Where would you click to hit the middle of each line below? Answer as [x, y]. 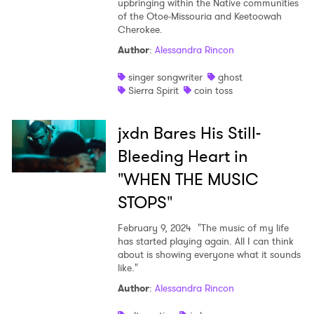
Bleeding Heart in [183, 157]
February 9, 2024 [154, 228]
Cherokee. [140, 30]
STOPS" [145, 203]
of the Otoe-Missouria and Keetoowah [199, 16]
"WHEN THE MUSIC [188, 180]
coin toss [213, 91]
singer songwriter [165, 77]
